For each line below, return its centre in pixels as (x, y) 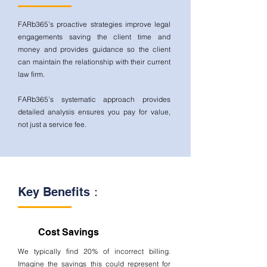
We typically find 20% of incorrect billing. (94, 251)
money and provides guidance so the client (94, 49)
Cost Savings (69, 232)
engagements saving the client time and (94, 37)
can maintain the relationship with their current (94, 62)
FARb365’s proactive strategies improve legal (94, 24)
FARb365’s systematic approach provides (94, 99)
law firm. (31, 74)
